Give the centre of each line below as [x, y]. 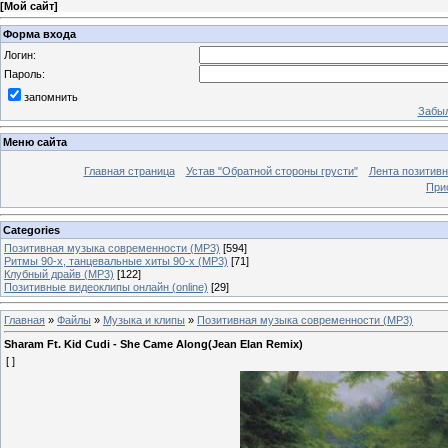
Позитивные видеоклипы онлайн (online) [106, 286]
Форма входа [39, 33]
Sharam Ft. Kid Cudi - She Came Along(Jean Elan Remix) [153, 344]
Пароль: [24, 73]
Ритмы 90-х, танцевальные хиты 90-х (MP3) [116, 260]
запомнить [51, 96]
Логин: [20, 54]
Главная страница [129, 171]
